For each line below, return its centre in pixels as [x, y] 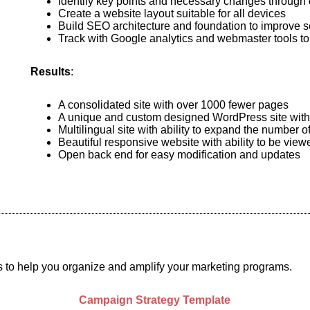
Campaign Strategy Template [155, 300]
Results [50, 72]
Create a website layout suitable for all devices [172, 13]
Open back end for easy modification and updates [179, 155]
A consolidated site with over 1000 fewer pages [173, 105]
